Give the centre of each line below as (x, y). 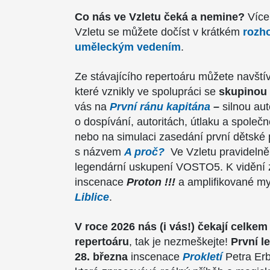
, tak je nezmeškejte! (180, 242)
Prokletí (204, 257)
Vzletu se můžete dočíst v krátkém (159, 32)
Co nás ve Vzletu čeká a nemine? (160, 17)
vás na (92, 107)
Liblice (92, 197)
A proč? (144, 152)
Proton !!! (152, 182)
